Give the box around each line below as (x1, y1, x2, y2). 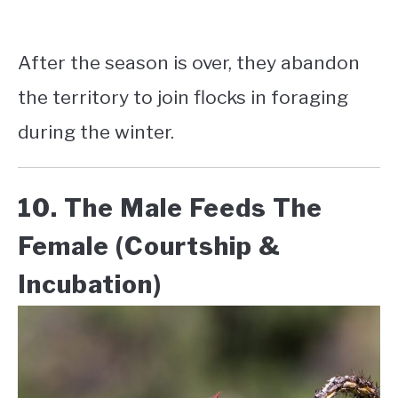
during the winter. (18, 121, 174, 144)
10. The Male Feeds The (18, 193, 322, 224)
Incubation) (18, 269, 162, 300)
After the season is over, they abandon (18, 52, 360, 75)
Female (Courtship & (18, 231, 281, 262)
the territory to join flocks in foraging (18, 86, 348, 109)
